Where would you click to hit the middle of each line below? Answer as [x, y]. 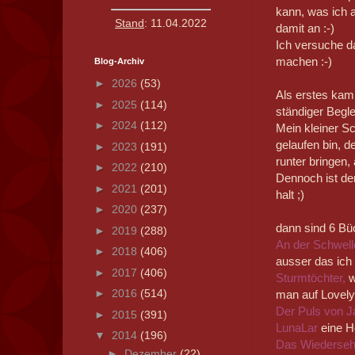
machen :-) [303, 62]
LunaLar [298, 328]
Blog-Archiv [119, 61]
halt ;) [290, 195]
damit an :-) [305, 29]
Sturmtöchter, [310, 278]
